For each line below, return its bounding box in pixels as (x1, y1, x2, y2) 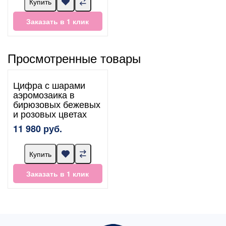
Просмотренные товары (8, 49, 141, 67)
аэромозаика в (13, 88, 75, 101)
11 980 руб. (13, 122, 62, 136)
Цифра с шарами (13, 78, 85, 92)
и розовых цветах (13, 107, 87, 121)
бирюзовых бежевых (13, 97, 100, 111)
